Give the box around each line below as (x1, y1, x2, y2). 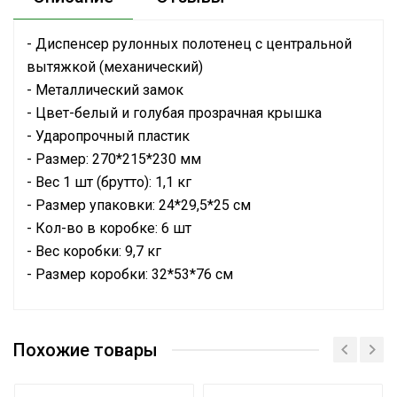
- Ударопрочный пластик (27, 128, 190, 144)
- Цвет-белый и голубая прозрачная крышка (27, 105, 322, 121)
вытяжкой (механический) (27, 58, 203, 75)
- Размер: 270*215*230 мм (27, 151, 201, 167)
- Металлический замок (27, 82, 183, 98)
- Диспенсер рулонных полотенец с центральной (27, 35, 352, 52)
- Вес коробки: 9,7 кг (27, 243, 161, 260)
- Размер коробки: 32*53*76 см (27, 266, 233, 283)
